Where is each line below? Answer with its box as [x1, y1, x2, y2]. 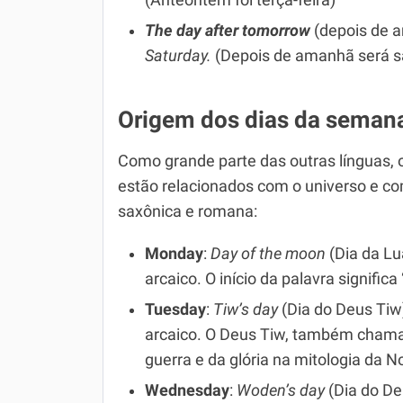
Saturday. [145, 47, 211, 65]
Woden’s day [237, 381, 325, 399]
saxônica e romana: [118, 202, 257, 220]
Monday [145, 245, 203, 263]
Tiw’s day [213, 300, 278, 318]
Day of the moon [210, 245, 326, 263]
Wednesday [145, 381, 229, 399]
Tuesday [145, 300, 206, 318]
